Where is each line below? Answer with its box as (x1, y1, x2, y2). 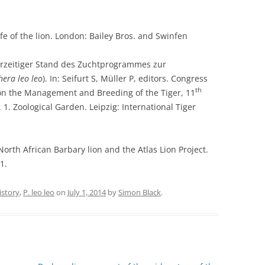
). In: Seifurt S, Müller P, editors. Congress (43, 72, 208, 84)
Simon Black (118, 186, 161, 198)
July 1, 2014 (67, 186, 106, 198)
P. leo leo (23, 186, 54, 198)
